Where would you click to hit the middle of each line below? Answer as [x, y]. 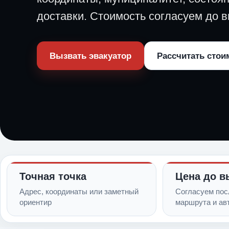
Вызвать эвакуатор [90, 56]
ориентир [36, 202]
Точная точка [53, 176]
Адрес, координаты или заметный [79, 191]
